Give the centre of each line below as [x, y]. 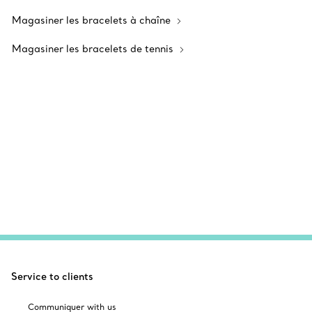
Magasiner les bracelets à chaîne [93, 21]
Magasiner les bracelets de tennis [94, 49]
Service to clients [52, 276]
